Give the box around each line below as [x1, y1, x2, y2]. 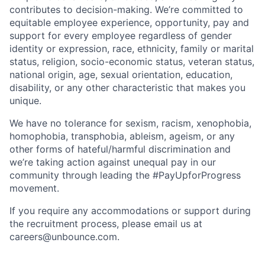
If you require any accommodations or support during [9, 205, 251, 217]
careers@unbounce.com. [9, 231, 119, 243]
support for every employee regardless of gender [9, 30, 232, 42]
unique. [9, 95, 41, 107]
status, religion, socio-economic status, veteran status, [9, 56, 254, 68]
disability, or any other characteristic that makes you [9, 82, 245, 94]
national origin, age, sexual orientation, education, [9, 69, 232, 81]
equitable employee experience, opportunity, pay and [9, 17, 249, 29]
